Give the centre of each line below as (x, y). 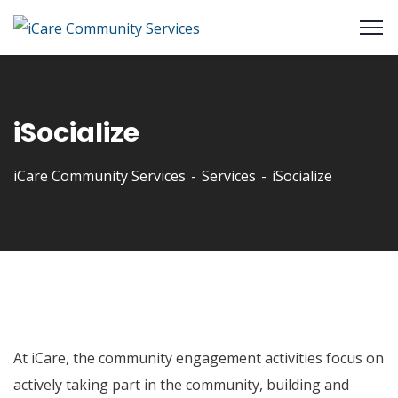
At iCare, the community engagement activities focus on (199, 358)
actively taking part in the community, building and (181, 384)
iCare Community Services (99, 175)
